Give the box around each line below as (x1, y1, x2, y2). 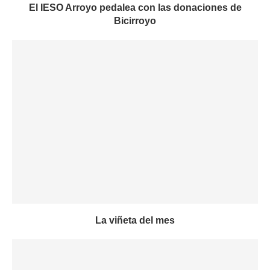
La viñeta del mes (95, 215, 175, 225)
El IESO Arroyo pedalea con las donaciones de (28, 2, 242, 13)
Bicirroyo (114, 16, 156, 26)
